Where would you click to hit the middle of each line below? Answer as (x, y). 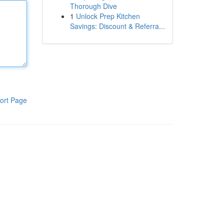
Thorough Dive (93, 6)
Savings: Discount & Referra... (117, 26)
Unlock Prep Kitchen (108, 16)
